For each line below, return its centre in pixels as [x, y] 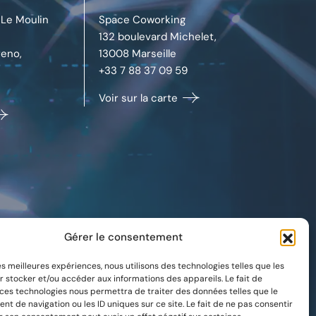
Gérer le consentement [123, 237]
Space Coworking [142, 19]
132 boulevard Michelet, [158, 36]
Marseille [154, 53]
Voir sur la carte [140, 98]
